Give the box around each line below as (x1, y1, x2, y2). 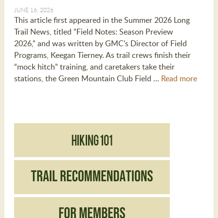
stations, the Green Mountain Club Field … (14, 73, 161, 84)
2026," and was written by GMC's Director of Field (14, 38, 187, 49)
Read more (161, 73, 197, 84)
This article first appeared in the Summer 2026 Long (14, 15, 190, 26)
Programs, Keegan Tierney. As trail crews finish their (14, 50, 191, 61)
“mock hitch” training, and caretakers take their (14, 61, 175, 73)
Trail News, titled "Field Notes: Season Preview (14, 26, 173, 37)
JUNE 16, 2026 (14, 6, 54, 14)
